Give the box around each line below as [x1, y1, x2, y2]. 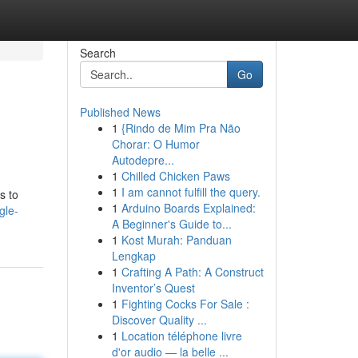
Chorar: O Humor [111, 136, 200, 152]
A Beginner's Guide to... [111, 216, 232, 232]
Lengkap [111, 248, 156, 264]
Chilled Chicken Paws [121, 168, 230, 184]
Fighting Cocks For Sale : [121, 296, 249, 312]
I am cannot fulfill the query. [121, 184, 261, 200]
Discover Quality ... [111, 312, 207, 328]
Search [79, 45, 116, 61]
